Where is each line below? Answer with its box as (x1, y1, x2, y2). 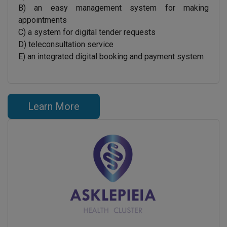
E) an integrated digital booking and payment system (18, 51, 204, 61)
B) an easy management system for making (18, 3, 209, 13)
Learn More (28, 100, 80, 112)
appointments (18, 15, 67, 25)
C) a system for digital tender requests (18, 27, 156, 37)
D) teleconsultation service (18, 39, 113, 49)
